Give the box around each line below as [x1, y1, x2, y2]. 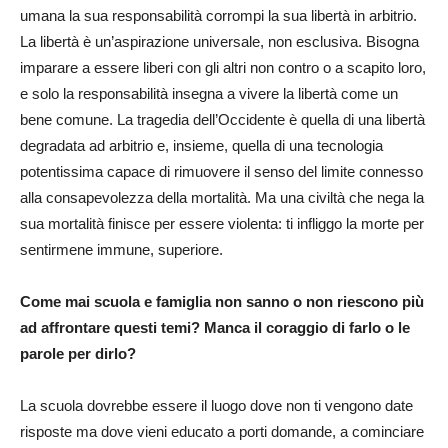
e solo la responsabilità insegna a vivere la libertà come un [20, 84, 398, 102]
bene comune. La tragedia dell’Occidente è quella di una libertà [20, 110, 425, 128]
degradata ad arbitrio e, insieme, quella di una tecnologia [20, 136, 383, 154]
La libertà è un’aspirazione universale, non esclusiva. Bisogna [20, 32, 419, 50]
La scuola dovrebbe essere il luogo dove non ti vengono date [20, 396, 413, 414]
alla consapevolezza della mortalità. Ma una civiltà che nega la [20, 188, 424, 206]
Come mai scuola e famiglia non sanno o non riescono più [20, 292, 424, 310]
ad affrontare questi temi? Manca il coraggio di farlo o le [20, 318, 410, 336]
